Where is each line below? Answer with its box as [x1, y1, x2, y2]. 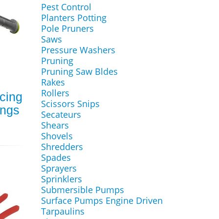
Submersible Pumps [41, 184, 124, 196]
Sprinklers [41, 173, 82, 185]
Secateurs [41, 109, 81, 120]
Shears [41, 119, 69, 131]
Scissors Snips [41, 98, 100, 109]
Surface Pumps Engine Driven [41, 195, 163, 206]
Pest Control [41, 1, 91, 13]
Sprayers [41, 162, 77, 174]
